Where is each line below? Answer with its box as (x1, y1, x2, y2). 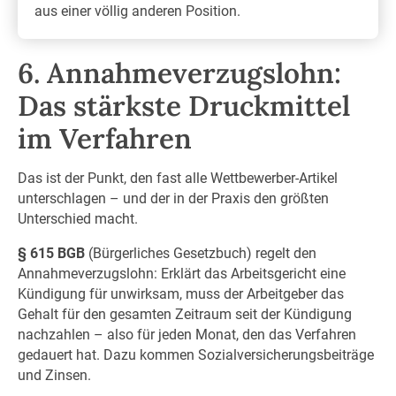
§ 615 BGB (17, 244, 85, 262)
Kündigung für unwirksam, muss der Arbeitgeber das (17, 285, 344, 302)
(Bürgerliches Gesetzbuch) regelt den (84, 244, 316, 262)
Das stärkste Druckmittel (17, 87, 350, 124)
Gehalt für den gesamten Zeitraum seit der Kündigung (17, 305, 352, 323)
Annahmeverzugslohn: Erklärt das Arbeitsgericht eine (17, 264, 346, 282)
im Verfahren (17, 119, 192, 156)
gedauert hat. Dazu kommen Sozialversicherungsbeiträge (17, 346, 374, 363)
